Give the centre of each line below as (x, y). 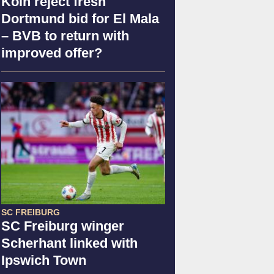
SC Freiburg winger (63, 226)
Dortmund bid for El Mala (80, 18)
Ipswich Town (44, 260)
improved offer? (52, 53)
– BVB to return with (65, 35)
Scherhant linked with (69, 243)
